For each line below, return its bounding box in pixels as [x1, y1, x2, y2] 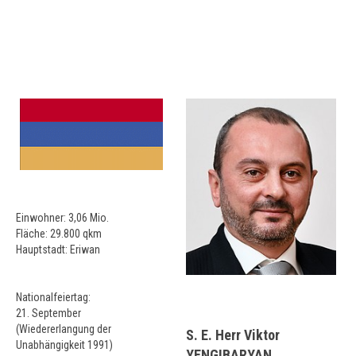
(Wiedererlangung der [16, 323, 111, 335]
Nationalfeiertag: [16, 291, 91, 304]
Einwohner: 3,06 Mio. [16, 211, 109, 224]
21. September [16, 307, 81, 319]
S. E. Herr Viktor [186, 327, 280, 343]
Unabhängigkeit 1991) [16, 339, 113, 351]
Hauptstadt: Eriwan [16, 243, 100, 256]
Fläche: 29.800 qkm [16, 227, 102, 240]
